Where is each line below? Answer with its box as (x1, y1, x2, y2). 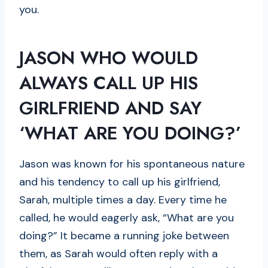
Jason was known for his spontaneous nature (19, 156, 245, 171)
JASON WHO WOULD (19, 44, 198, 71)
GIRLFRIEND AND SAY (19, 95, 202, 121)
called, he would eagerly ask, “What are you (19, 210, 234, 225)
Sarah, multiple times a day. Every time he (19, 192, 227, 207)
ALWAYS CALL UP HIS (19, 69, 198, 96)
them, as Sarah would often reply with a (19, 246, 218, 261)
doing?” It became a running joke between (19, 228, 229, 243)
